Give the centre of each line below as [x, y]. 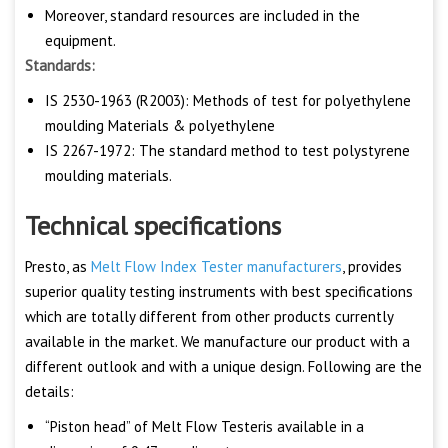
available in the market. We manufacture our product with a [217, 342]
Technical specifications [153, 226]
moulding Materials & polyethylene [160, 126]
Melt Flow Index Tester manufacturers [216, 267]
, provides [372, 267]
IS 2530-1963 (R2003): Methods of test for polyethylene [228, 101]
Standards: [60, 66]
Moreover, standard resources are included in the [202, 16]
